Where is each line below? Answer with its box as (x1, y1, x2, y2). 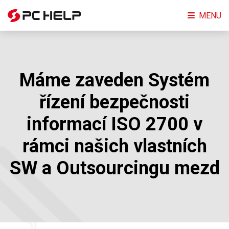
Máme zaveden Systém (19, 69, 210, 91)
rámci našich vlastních (22, 135, 207, 157)
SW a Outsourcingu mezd (9, 157, 220, 179)
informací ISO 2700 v (27, 113, 202, 135)
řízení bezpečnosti (39, 91, 190, 113)
